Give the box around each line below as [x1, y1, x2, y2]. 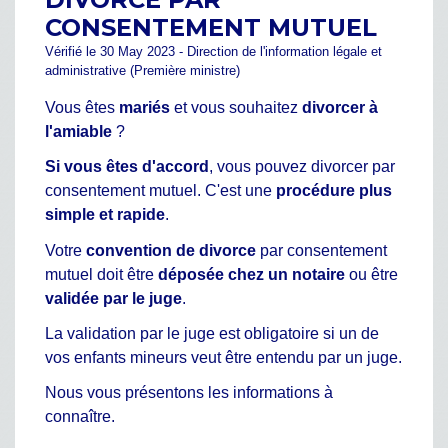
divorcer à [302, 99, 378, 117]
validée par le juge [45, 289, 182, 307]
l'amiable [45, 123, 112, 141]
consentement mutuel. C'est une [45, 182, 276, 200]
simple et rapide [45, 206, 165, 224]
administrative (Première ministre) [45, 63, 240, 79]
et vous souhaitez [170, 99, 302, 117]
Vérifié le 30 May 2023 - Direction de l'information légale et [45, 44, 382, 60]
